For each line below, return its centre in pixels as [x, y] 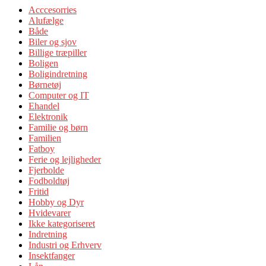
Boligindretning [58, 74]
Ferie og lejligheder [65, 159]
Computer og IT [59, 95]
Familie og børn [58, 127]
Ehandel [44, 106]
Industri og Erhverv [65, 245]
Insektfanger [52, 255]
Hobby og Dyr [56, 202]
